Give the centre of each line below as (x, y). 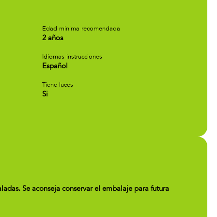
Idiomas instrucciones (72, 57)
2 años (53, 38)
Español (55, 66)
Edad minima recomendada (81, 29)
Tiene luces (58, 85)
